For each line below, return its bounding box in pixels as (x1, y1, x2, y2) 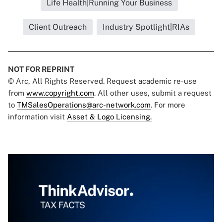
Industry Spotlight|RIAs (103, 22, 189, 32)
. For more (151, 101, 185, 110)
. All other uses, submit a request (94, 89, 212, 98)
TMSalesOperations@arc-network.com (17, 101, 151, 110)
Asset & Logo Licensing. (67, 112, 152, 121)
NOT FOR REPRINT (8, 65, 74, 74)
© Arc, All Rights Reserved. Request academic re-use (8, 77, 197, 86)
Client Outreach (29, 22, 87, 32)
